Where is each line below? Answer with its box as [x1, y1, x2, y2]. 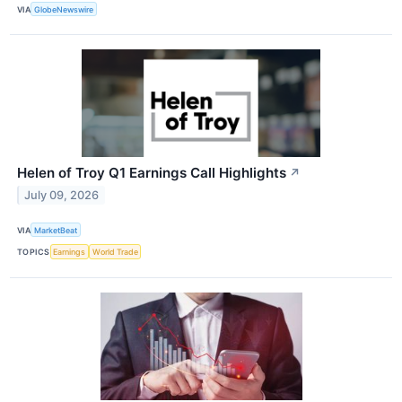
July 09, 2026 [24, 188, 100, 202]
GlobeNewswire [34, 4, 94, 14]
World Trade [92, 246, 138, 257]
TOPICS [17, 246, 50, 257]
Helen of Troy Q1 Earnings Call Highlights [17, 164, 286, 182]
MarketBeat [34, 224, 78, 235]
